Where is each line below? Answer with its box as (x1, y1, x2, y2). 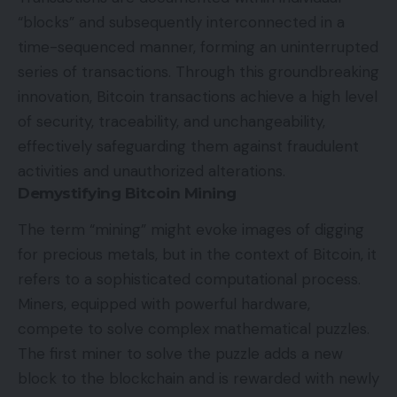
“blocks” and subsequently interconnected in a (18, 12, 345, 32)
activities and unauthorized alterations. (18, 160, 285, 181)
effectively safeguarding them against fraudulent (18, 136, 359, 156)
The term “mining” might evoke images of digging (18, 220, 364, 240)
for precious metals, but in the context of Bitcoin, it (18, 245, 377, 265)
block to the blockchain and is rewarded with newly (18, 369, 379, 389)
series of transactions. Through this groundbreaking (18, 61, 379, 82)
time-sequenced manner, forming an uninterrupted (18, 36, 378, 57)
